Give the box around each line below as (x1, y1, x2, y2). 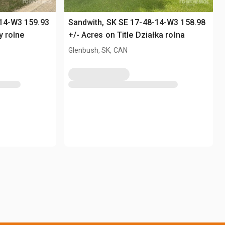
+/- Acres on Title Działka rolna (68, 30, 185, 40)
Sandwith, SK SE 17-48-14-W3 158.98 (68, 18, 206, 28)
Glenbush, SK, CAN (68, 46, 128, 55)
